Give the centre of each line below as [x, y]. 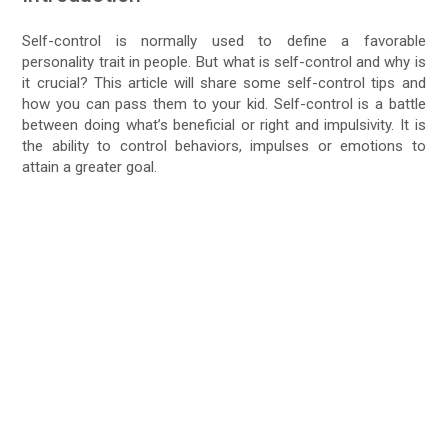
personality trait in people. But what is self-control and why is [224, 62]
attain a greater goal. [90, 167]
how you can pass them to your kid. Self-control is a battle [224, 104]
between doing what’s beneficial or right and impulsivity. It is [224, 125]
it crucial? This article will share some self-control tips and [224, 83]
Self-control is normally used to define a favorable [224, 41]
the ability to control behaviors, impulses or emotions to [224, 146]
